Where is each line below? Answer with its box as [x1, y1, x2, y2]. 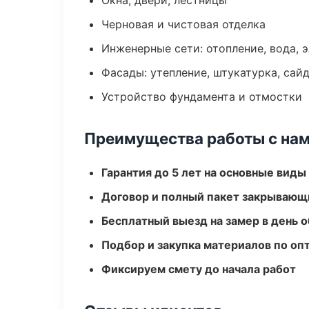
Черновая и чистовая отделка [101, 17, 266, 31]
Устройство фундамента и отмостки [101, 90, 302, 103]
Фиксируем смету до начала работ [101, 262, 296, 276]
